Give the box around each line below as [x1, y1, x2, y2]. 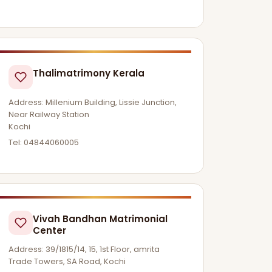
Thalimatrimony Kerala [33, 67, 145, 80]
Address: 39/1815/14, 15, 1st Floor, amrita [8, 243, 160, 255]
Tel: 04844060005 [8, 136, 80, 148]
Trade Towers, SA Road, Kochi [8, 255, 126, 267]
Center [33, 223, 67, 237]
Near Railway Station [8, 109, 90, 121]
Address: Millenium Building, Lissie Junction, [8, 97, 177, 109]
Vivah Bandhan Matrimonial [33, 212, 168, 225]
